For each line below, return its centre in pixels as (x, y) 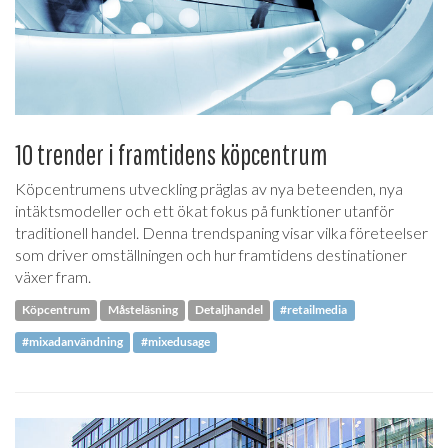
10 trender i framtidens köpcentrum (171, 154)
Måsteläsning (142, 310)
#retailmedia (314, 310)
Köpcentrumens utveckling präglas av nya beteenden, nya (209, 188)
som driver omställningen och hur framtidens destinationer (211, 254)
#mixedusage (175, 342)
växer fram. (53, 276)
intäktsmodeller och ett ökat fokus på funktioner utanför (204, 210)
